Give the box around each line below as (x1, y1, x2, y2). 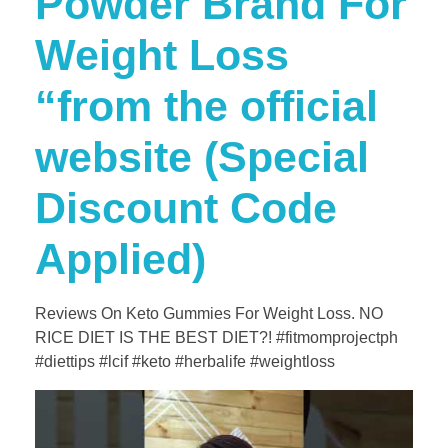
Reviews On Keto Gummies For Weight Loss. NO (35, 305, 383, 323)
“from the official (35, 81, 378, 130)
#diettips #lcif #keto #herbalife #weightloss (35, 353, 335, 371)
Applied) (35, 234, 206, 283)
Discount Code (35, 183, 337, 232)
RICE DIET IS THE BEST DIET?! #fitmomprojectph (35, 329, 398, 347)
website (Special (35, 132, 369, 181)
